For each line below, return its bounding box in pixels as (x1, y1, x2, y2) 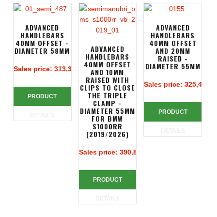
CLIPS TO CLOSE (79, 82, 135, 93)
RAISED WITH (85, 75, 129, 85)
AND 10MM (91, 67, 124, 77)
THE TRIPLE (87, 90, 127, 100)
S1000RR (92, 121, 123, 131)
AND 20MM (155, 46, 190, 56)
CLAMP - (93, 98, 122, 108)
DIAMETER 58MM (15, 46, 70, 56)
